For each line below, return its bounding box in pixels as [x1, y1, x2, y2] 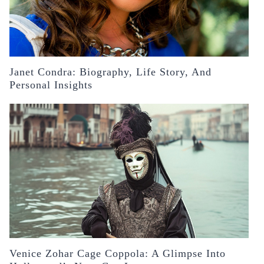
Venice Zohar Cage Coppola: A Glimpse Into [9, 247, 226, 260]
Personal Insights [9, 79, 93, 91]
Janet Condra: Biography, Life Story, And [9, 66, 212, 78]
